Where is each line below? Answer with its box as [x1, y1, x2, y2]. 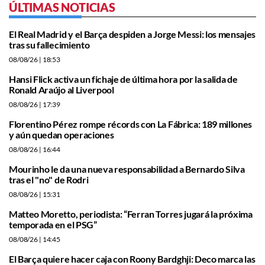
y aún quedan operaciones [9, 128, 114, 140]
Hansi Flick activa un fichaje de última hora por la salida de [9, 73, 238, 85]
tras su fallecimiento [9, 38, 90, 50]
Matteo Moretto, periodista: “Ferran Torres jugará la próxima [9, 208, 253, 219]
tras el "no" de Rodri [9, 173, 89, 185]
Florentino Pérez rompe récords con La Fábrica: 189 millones [9, 118, 253, 130]
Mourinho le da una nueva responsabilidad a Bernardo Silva [9, 163, 245, 174]
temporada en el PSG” [9, 218, 97, 230]
